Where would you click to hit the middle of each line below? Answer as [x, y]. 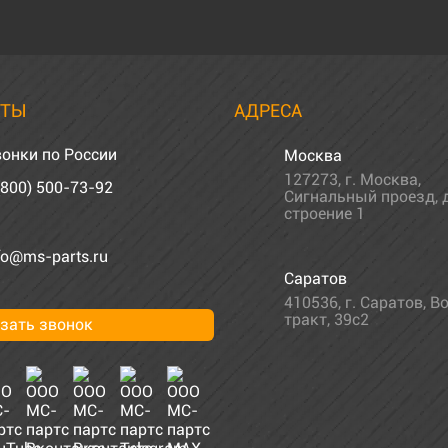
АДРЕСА [268, 110]
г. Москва [381, 179]
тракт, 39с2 [326, 319]
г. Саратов [384, 302]
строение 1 [324, 213]
